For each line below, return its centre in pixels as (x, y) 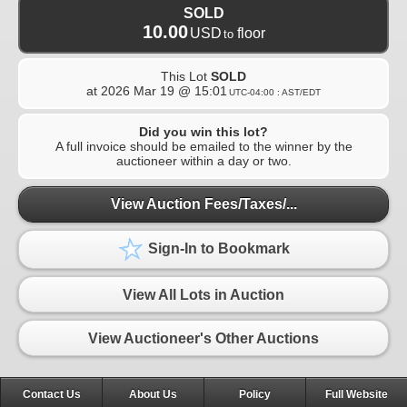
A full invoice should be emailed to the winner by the (203, 146)
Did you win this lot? (203, 131)
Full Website (357, 395)
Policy (255, 395)
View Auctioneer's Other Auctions (203, 338)
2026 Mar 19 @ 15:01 (164, 90)
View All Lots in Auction (203, 294)
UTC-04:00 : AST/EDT (275, 92)
